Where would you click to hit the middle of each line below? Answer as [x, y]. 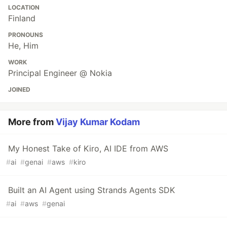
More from [32, 122]
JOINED [19, 90]
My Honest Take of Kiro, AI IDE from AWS [88, 149]
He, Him [23, 46]
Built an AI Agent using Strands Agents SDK [91, 190]
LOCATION [24, 8]
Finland [22, 18]
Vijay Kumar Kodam [98, 122]
